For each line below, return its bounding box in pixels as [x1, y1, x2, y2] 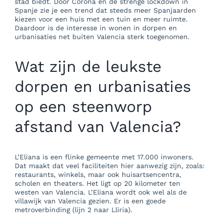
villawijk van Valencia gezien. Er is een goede [14, 197, 166, 205]
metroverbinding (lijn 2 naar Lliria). [14, 206, 132, 214]
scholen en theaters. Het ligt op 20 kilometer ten [14, 179, 180, 188]
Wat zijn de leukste [14, 57, 161, 76]
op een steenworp [14, 97, 152, 116]
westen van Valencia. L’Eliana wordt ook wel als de [14, 188, 187, 197]
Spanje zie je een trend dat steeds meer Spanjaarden [14, 6, 196, 15]
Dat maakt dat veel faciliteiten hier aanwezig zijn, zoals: [14, 162, 204, 170]
